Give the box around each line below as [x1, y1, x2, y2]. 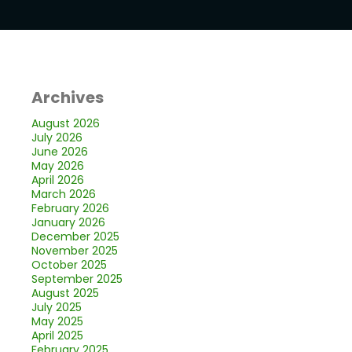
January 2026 [31, 214, 105, 230]
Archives [31, 86, 104, 108]
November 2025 [31, 243, 118, 258]
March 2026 [31, 186, 96, 202]
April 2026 [31, 172, 84, 188]
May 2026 [31, 158, 84, 174]
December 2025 [31, 229, 119, 244]
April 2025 [31, 328, 83, 343]
